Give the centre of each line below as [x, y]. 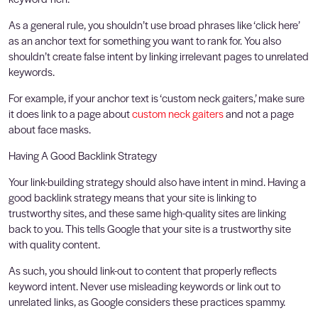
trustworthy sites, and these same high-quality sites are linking [147, 212]
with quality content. [54, 243]
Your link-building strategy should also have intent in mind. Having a [157, 181]
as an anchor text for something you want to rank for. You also [145, 40]
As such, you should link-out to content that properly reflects [143, 270]
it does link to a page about [70, 113]
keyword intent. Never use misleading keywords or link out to [144, 285]
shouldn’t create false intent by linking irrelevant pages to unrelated [159, 55]
